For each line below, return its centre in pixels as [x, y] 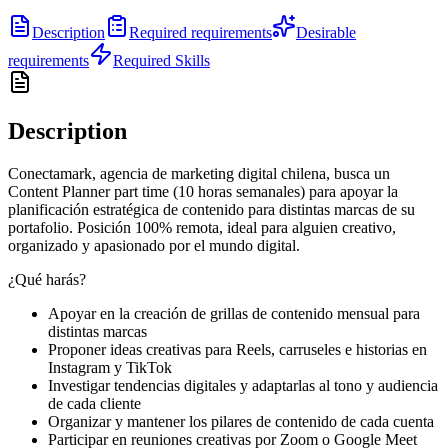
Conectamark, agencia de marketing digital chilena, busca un [199, 173]
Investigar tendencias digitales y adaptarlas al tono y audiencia [243, 385]
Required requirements [200, 32]
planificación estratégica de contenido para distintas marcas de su [211, 209]
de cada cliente [94, 403]
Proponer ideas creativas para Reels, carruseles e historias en [237, 349]
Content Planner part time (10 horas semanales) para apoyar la [203, 191]
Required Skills [161, 60]
